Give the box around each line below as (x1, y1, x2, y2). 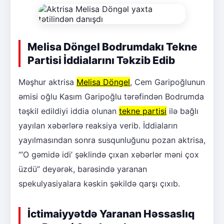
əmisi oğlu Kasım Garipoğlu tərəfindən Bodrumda (18, 91, 204, 101)
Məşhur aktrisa (18, 76, 76, 87)
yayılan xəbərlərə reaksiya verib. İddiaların (18, 120, 177, 130)
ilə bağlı (166, 105, 198, 116)
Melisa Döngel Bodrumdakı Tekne (27, 40, 197, 53)
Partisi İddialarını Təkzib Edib (27, 53, 175, 66)
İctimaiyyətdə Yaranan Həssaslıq (27, 207, 194, 220)
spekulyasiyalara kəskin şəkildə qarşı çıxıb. (18, 178, 180, 188)
